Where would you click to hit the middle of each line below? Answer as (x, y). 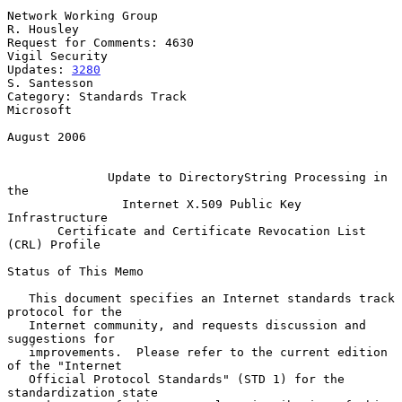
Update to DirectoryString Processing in (248, 177)
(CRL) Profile (54, 244)
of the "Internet (65, 365)
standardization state (83, 392)
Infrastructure (57, 217)
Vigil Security (57, 56)
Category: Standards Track (97, 96)
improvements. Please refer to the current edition (18, 352)
